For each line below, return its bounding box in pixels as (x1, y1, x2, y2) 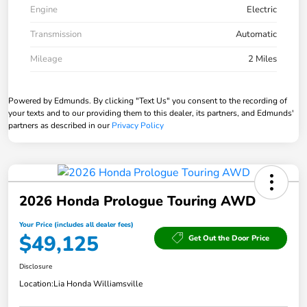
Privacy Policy (112, 120, 164, 132)
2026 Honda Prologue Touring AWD (19, 192, 256, 211)
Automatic (236, 28, 277, 41)
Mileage (30, 53, 62, 66)
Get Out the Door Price (188, 232, 269, 243)
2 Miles (248, 53, 277, 66)
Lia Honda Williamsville (53, 278, 143, 290)
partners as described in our (8, 120, 112, 132)
